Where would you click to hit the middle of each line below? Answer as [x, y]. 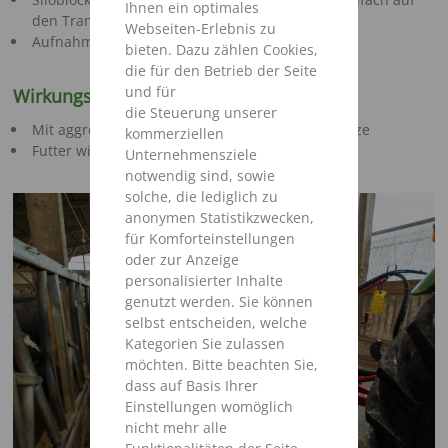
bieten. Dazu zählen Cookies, [222, 50]
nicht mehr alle [176, 428]
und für [151, 92]
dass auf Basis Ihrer [192, 386]
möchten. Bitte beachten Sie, [222, 365]
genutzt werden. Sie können [219, 302]
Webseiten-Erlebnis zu [201, 29]
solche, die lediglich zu [202, 197]
